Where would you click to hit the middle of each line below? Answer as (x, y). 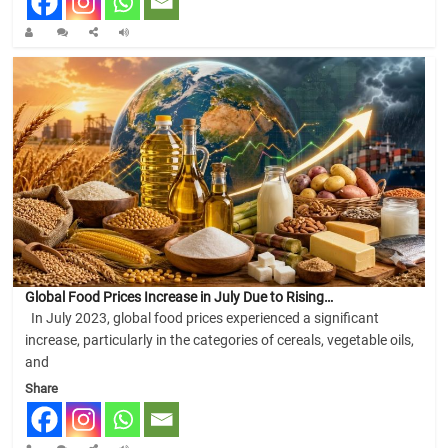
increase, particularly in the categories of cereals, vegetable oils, (220, 339)
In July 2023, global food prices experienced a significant (202, 317)
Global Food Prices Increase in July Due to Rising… (179, 296)
